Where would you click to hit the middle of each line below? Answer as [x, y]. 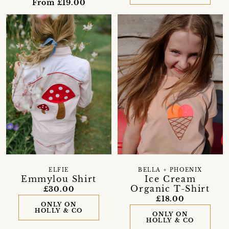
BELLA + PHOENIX [170, 170]
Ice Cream [170, 179]
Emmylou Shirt [59, 179]
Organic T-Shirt [170, 188]
